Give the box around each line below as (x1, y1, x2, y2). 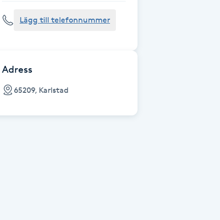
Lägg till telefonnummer (20, 15, 110, 25)
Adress (2, 63, 32, 75)
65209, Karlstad (14, 85, 69, 95)
